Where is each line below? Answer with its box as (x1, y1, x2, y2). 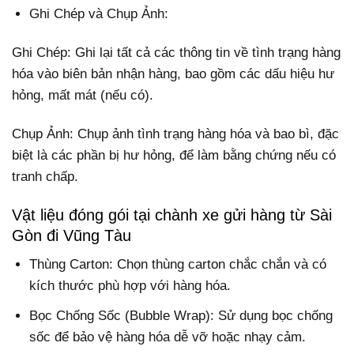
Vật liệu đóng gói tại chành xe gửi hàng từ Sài (12, 206, 332, 224)
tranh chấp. (12, 169, 78, 185)
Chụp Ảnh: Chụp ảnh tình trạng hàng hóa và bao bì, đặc (12, 126, 339, 142)
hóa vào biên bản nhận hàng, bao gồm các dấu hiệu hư (12, 66, 334, 81)
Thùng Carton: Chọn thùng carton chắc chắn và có (29, 257, 327, 273)
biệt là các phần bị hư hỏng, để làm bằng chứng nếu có (12, 148, 336, 164)
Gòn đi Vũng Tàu (12, 227, 136, 245)
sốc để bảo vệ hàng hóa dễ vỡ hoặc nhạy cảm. (29, 329, 307, 345)
